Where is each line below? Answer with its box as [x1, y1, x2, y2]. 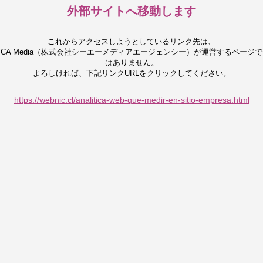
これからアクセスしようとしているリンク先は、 [48, 37, 215, 46]
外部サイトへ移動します [67, 5, 196, 18]
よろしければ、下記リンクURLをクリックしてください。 [32, 69, 231, 77]
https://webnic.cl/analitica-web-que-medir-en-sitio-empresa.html [14, 95, 249, 104]
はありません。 [104, 58, 159, 67]
